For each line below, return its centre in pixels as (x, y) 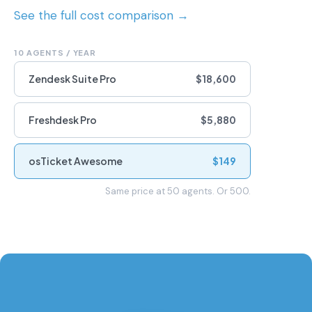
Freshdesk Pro (63, 119)
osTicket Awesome (76, 161)
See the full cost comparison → (101, 15)
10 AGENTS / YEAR (55, 52)
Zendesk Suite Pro (72, 78)
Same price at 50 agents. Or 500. (178, 191)
